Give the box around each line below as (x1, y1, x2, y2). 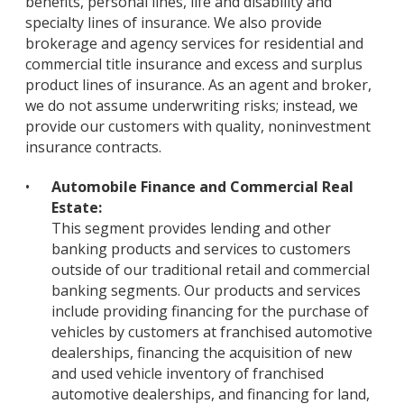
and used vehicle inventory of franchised (51, 363, 324, 383)
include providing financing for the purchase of (51, 300, 369, 321)
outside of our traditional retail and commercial (51, 259, 370, 280)
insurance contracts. (25, 136, 161, 157)
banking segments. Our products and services (51, 280, 361, 300)
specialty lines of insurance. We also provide (25, 12, 322, 32)
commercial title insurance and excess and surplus (25, 53, 363, 74)
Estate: (51, 197, 102, 217)
